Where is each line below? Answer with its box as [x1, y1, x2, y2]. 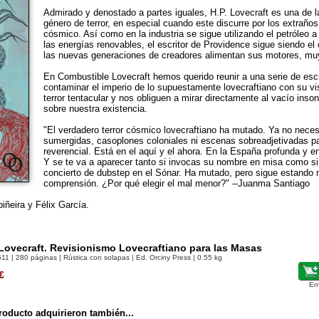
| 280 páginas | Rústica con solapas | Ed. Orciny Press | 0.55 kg [9, 253, 222, 261]
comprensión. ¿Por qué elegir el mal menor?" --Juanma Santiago [43, 178, 310, 189]
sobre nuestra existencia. [43, 103, 147, 114]
